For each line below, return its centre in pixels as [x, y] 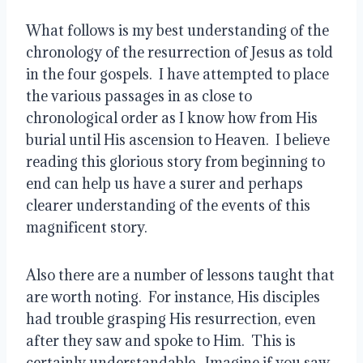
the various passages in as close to [139, 96]
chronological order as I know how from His [172, 117]
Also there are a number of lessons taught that [180, 275]
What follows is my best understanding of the [177, 30]
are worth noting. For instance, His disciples [173, 297]
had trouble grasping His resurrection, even [171, 318]
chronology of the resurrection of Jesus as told [179, 52]
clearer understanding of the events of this [168, 205]
